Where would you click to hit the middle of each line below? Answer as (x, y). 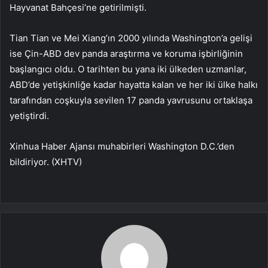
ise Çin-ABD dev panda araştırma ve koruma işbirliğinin (126, 54)
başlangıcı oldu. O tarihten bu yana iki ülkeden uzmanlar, (128, 69)
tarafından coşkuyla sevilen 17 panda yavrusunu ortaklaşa (131, 100)
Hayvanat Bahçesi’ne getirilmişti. (78, 8)
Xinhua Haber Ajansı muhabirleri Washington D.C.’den (122, 147)
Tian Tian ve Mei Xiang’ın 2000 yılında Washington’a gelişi (131, 38)
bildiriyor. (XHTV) (46, 162)
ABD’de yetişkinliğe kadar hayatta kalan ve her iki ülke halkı (134, 85)
